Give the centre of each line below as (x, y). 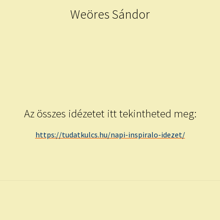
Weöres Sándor (110, 14)
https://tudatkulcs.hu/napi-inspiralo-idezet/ (110, 134)
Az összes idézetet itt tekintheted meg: (110, 114)
